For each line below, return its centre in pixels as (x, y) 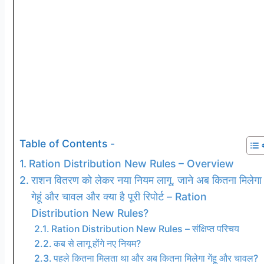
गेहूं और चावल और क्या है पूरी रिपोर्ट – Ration (119, 196)
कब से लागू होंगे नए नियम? (97, 243)
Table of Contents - (67, 143)
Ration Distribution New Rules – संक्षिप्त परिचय (145, 229)
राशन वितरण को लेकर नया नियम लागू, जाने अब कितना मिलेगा (146, 180)
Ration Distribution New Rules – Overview (131, 163)
